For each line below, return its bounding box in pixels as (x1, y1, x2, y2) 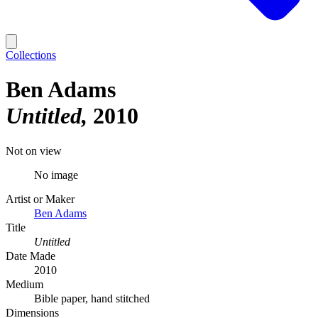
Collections (6, 49, 56, 61)
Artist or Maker (6, 192, 75, 205)
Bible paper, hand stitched (34, 292, 150, 305)
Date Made (6, 249, 55, 262)
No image (34, 168, 78, 181)
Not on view (6, 144, 62, 157)
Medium (6, 278, 43, 290)
